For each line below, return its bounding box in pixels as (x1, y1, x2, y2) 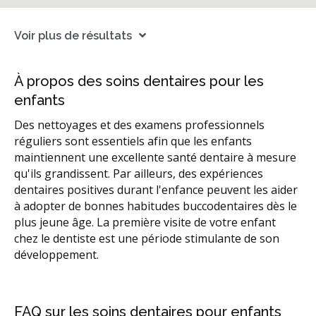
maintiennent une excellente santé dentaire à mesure (14, 150, 296, 166)
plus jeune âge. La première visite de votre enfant (14, 214, 276, 231)
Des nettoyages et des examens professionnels (14, 117, 265, 133)
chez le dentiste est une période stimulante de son (14, 231, 279, 247)
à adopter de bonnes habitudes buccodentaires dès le (14, 198, 297, 214)
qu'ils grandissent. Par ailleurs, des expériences (14, 166, 263, 182)
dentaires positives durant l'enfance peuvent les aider (14, 182, 298, 198)
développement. (14, 247, 99, 263)
